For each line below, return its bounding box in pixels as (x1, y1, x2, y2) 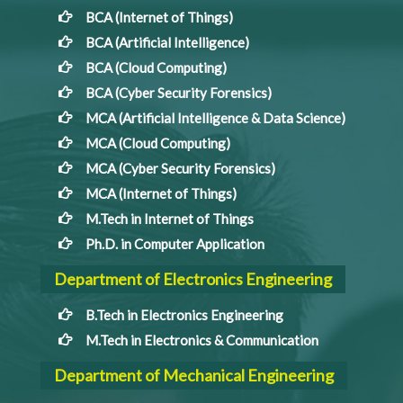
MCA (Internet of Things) (85, 184, 237, 201)
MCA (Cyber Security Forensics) (85, 159, 275, 176)
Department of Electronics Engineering (54, 268, 332, 289)
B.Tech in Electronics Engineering (85, 306, 283, 323)
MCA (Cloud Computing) (85, 134, 230, 151)
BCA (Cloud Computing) (85, 58, 227, 76)
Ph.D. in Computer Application (85, 235, 264, 252)
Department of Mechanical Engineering (54, 364, 334, 385)
